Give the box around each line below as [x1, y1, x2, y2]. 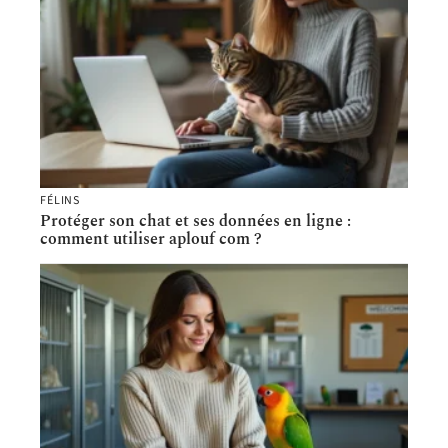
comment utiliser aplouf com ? [40, 227, 262, 252]
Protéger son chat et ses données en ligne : [40, 209, 351, 234]
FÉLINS [40, 192, 81, 210]
